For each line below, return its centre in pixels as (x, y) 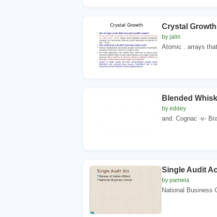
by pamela (176, 180)
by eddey (174, 108)
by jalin (171, 37)
